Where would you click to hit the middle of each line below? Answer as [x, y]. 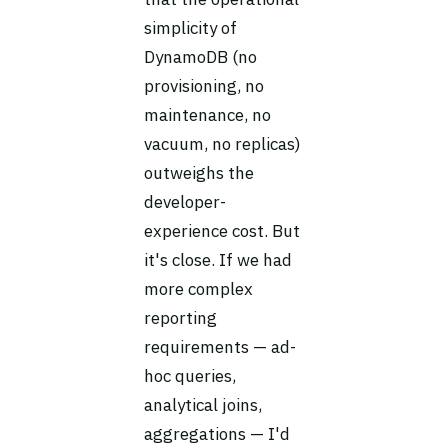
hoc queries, [190, 376]
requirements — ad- [220, 347]
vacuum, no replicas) [222, 144]
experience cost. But [222, 231]
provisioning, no [204, 86]
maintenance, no [207, 115]
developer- [185, 202]
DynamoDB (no [200, 57]
